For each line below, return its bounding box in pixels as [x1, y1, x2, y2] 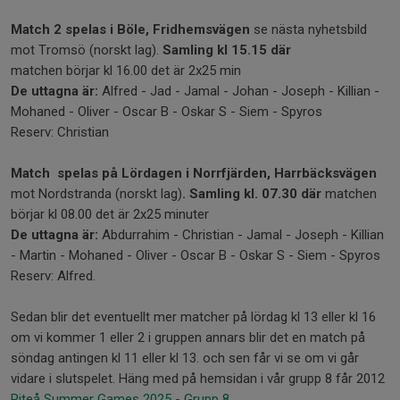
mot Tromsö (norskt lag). [11, 41, 162, 58]
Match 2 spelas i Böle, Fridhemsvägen [11, 21, 250, 37]
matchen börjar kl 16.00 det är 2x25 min [11, 62, 245, 79]
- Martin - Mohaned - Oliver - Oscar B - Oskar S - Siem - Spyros [11, 246, 380, 263]
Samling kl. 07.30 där [189, 185, 321, 202]
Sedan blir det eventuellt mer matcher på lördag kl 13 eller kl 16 [11, 308, 376, 325]
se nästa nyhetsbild [250, 21, 367, 37]
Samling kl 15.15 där [162, 41, 291, 58]
